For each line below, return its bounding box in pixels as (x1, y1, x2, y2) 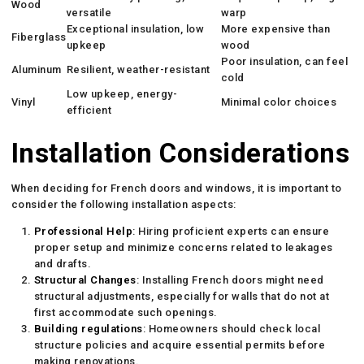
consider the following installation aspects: (11, 197, 236, 210)
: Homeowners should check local (142, 322, 321, 335)
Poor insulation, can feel (220, 54, 349, 67)
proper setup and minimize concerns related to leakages (33, 240, 333, 253)
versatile (66, 6, 112, 19)
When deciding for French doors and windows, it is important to (11, 181, 342, 194)
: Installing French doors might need (136, 273, 324, 286)
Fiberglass (11, 30, 67, 43)
